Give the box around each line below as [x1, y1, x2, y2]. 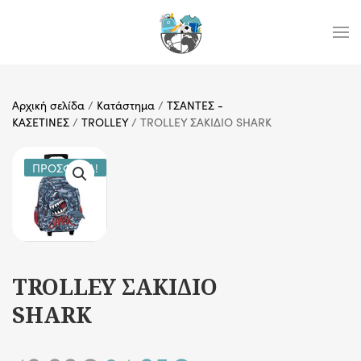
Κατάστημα [97, 97, 155, 113]
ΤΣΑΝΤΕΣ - [167, 97, 223, 113]
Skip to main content [36, 37, 156, 55]
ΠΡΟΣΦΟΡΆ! [32, 160, 98, 176]
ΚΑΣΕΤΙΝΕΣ [12, 114, 69, 130]
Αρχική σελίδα [12, 97, 85, 113]
